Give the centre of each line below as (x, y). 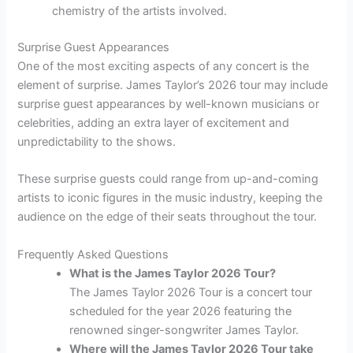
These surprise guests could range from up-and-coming (168, 179)
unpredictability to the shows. (97, 142)
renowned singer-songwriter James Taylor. (184, 330)
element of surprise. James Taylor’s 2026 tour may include (173, 85)
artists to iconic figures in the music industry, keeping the (170, 198)
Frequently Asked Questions (93, 254)
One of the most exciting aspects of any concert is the (163, 67)
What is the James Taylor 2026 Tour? (173, 273)
